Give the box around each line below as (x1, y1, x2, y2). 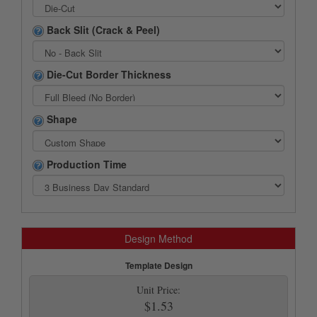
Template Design (125, 258, 192, 272)
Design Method (125, 231, 192, 246)
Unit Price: (137, 282, 180, 296)
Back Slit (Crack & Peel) (44, 22, 160, 37)
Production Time (44, 156, 127, 171)
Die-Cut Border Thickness (44, 67, 171, 82)
